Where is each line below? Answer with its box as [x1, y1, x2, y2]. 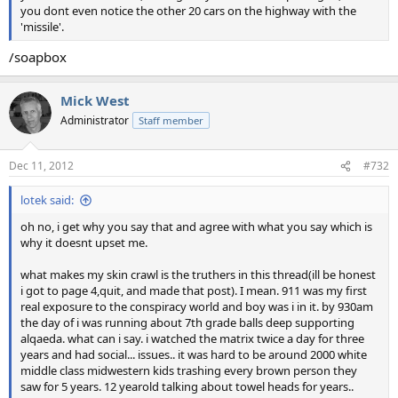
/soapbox [9, 47, 67, 66]
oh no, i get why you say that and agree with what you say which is [20, 219, 372, 235]
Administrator [60, 112, 129, 128]
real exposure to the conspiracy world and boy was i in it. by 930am [20, 298, 373, 315]
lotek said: [20, 192, 74, 209]
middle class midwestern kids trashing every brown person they [20, 362, 357, 379]
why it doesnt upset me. [20, 235, 147, 251]
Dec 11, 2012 [9, 158, 74, 174]
